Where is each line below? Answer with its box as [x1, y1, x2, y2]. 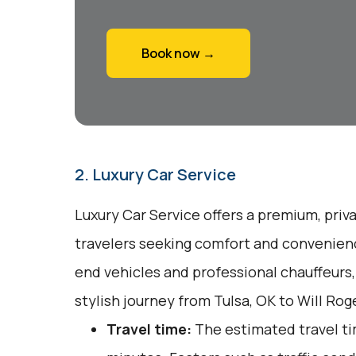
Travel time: [106, 319, 192, 339]
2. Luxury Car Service [74, 164, 236, 185]
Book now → [141, 44, 215, 62]
